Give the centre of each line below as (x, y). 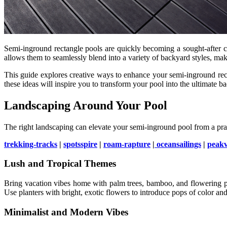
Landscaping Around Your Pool (86, 105)
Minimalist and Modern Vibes (66, 212)
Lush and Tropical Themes (60, 164)
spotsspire (80, 144)
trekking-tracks (31, 144)
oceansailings (178, 144)
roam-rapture (127, 144)
